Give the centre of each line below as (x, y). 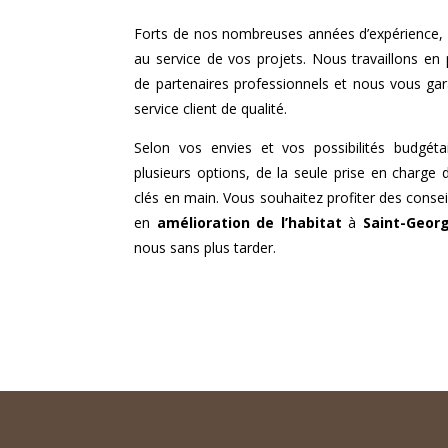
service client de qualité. (211, 109)
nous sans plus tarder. (205, 248)
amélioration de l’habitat (249, 223)
